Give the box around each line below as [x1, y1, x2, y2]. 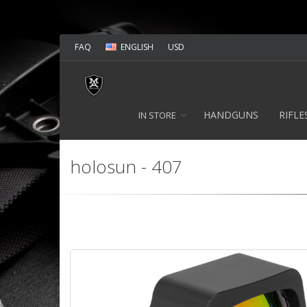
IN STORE [138, 109, 176, 121]
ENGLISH [121, 41, 153, 53]
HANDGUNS [204, 108, 258, 121]
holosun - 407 [70, 154, 182, 179]
